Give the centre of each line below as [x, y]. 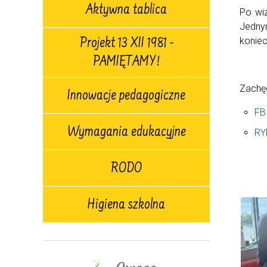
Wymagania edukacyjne [126, 133]
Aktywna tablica [126, 10]
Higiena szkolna [126, 205]
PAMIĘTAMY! [126, 63]
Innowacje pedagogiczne [126, 96]
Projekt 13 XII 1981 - [126, 44]
